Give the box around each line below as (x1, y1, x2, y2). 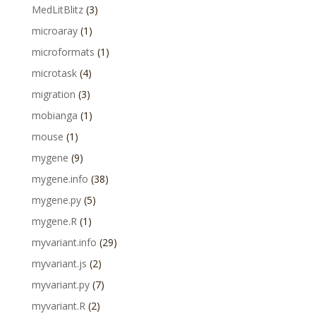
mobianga (31, 109, 78, 122)
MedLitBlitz (31, 3, 83, 16)
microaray (31, 24, 78, 37)
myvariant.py (31, 278, 90, 291)
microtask (31, 66, 77, 80)
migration (31, 87, 75, 101)
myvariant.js (31, 257, 87, 270)
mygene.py (31, 193, 81, 207)
